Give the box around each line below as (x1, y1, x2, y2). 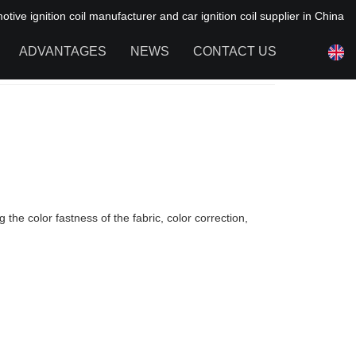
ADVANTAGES (19, 44, 106, 58)
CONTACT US (193, 44, 277, 58)
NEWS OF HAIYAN (130, 97, 241, 110)
